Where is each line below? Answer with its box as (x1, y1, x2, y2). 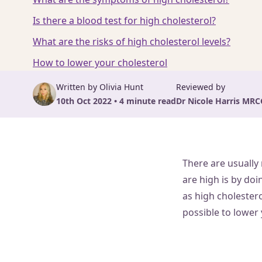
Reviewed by (176, 81, 225, 92)
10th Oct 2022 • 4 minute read (56, 95, 176, 106)
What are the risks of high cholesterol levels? (33, 35, 230, 48)
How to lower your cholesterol (33, 56, 167, 69)
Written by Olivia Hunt (56, 81, 143, 92)
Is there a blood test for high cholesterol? (33, 14, 216, 27)
